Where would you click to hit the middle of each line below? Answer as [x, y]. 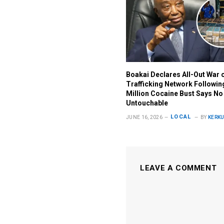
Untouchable [147, 103]
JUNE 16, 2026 [144, 117]
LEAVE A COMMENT [178, 168]
